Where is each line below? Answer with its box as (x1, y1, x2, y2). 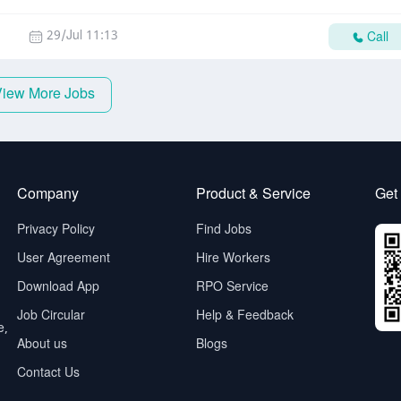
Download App (17, 279, 99, 296)
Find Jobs (196, 222, 252, 239)
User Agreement (17, 251, 110, 268)
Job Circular (17, 308, 85, 325)
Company (17, 185, 79, 205)
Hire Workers (196, 251, 270, 268)
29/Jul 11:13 (47, 28, 118, 45)
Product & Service (196, 185, 311, 205)
